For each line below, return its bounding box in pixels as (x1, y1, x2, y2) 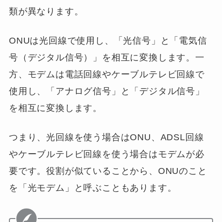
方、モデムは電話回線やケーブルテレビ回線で (8, 69, 205, 79)
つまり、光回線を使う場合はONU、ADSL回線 (8, 132, 204, 142)
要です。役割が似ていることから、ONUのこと (8, 166, 207, 176)
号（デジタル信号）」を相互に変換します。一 (8, 52, 205, 62)
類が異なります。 (8, 6, 84, 16)
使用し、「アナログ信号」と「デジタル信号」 (8, 86, 205, 96)
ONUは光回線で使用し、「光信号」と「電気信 (8, 35, 207, 46)
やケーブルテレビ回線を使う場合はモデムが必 (8, 149, 205, 159)
